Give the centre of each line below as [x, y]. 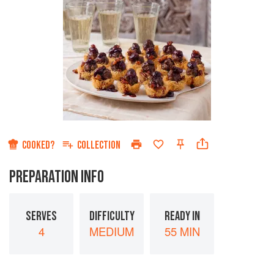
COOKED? [38, 146]
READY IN [182, 216]
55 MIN [182, 231]
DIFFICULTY [112, 216]
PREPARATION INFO [57, 177]
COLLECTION [99, 146]
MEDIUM [112, 231]
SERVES [41, 216]
